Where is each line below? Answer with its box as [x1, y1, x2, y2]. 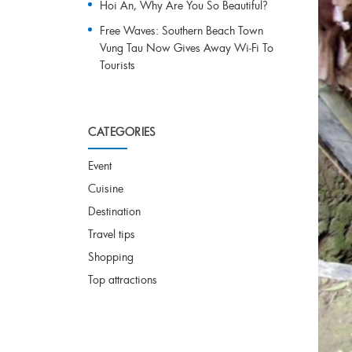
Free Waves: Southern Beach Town [100, 23, 263, 38]
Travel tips [88, 226, 135, 241]
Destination [88, 203, 141, 218]
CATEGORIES [88, 124, 156, 139]
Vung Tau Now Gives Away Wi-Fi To [100, 40, 273, 55]
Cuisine [88, 181, 123, 196]
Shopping [88, 249, 134, 264]
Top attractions [88, 272, 157, 287]
